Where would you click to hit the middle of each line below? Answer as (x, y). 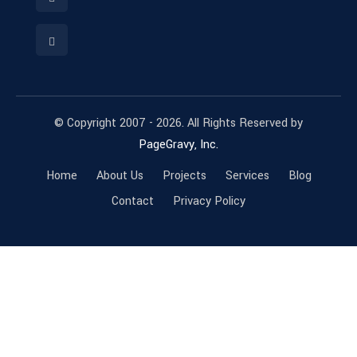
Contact (133, 202)
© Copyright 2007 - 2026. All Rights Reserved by (178, 124)
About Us (120, 176)
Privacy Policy (209, 202)
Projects (184, 176)
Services (247, 176)
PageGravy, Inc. (178, 145)
